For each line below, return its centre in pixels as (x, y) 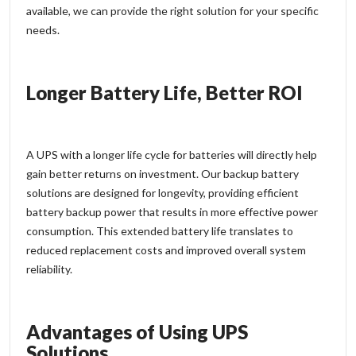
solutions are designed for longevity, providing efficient (163, 192)
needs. (43, 29)
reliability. (49, 269)
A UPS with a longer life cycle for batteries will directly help (172, 154)
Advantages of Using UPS (137, 331)
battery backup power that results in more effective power (172, 211)
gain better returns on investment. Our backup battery (163, 173)
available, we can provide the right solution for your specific (172, 10)
